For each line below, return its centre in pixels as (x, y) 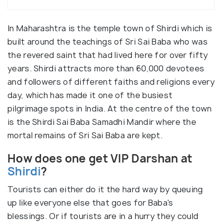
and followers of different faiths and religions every (111, 82)
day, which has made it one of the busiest (90, 95)
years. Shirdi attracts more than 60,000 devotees (106, 68)
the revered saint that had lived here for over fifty (108, 55)
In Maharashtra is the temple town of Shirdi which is (110, 28)
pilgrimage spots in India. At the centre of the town (110, 109)
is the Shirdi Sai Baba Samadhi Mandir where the (102, 122)
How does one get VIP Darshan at (100, 159)
